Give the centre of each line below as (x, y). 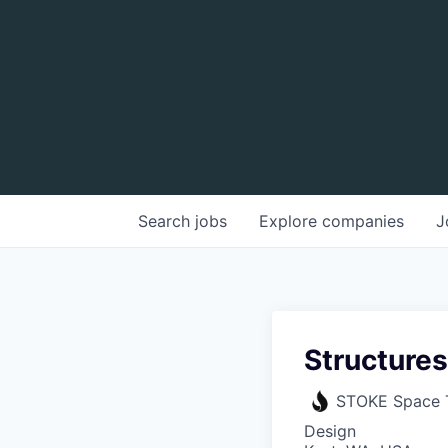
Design (330, 431)
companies (363, 221)
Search (166, 221)
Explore (290, 221)
